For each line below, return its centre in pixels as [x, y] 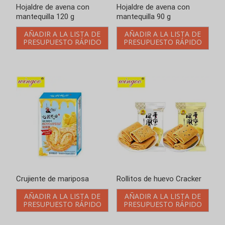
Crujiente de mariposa [52, 179]
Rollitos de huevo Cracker [159, 179]
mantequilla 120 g [45, 16]
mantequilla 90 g [143, 16]
